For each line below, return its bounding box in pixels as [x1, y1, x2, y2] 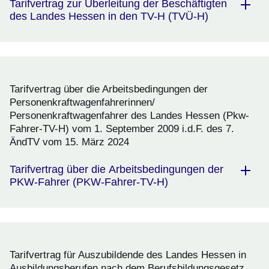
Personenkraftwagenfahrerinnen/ [10, 97, 155, 109]
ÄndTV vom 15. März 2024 [10, 136, 129, 148]
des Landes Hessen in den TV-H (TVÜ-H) [10, 10, 208, 23]
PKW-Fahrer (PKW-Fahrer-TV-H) [10, 176, 168, 189]
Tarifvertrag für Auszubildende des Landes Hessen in [10, 249, 246, 261]
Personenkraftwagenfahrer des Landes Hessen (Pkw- [10, 110, 249, 122]
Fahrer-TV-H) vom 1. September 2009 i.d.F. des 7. [10, 123, 234, 135]
